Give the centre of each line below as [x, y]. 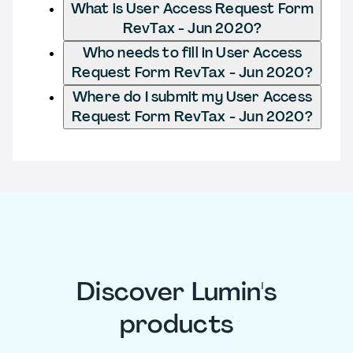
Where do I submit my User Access [192, 97]
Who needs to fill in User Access [192, 52]
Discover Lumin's [176, 292]
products [176, 324]
